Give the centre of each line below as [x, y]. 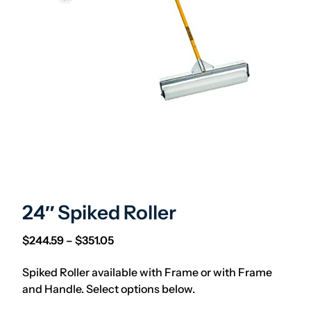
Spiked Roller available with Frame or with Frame [147, 272]
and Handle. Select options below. [109, 289]
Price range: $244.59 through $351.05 [210, 239]
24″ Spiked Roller [99, 212]
